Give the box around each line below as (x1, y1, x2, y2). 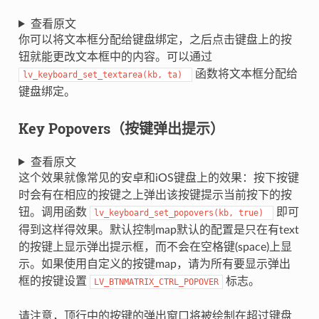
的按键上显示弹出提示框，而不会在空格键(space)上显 (18, 241, 292, 253)
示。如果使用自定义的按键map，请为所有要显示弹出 (18, 258, 291, 270)
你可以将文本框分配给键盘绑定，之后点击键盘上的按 (18, 33, 292, 46)
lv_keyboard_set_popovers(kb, (93, 207, 234, 218)
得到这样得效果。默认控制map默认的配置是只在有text (18, 224, 299, 236)
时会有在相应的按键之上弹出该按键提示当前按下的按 (18, 189, 292, 201)
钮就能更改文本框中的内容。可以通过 (18, 51, 212, 63)
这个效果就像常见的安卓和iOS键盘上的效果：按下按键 (18, 172, 299, 184)
